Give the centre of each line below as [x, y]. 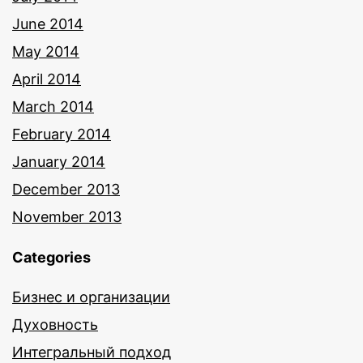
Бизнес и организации [91, 297]
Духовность [55, 325]
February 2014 [62, 135]
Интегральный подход [92, 352]
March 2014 [53, 107]
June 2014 [48, 24]
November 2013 [67, 217]
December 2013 [66, 190]
